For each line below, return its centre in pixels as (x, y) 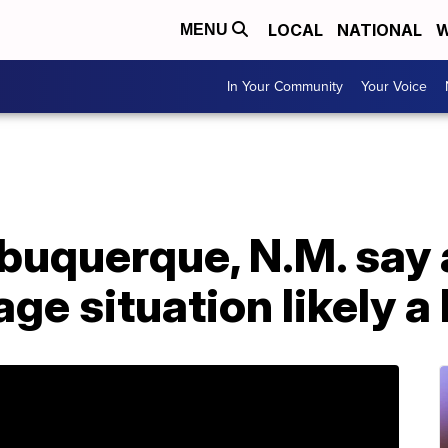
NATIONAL (379, 30)
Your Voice (394, 86)
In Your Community (285, 86)
